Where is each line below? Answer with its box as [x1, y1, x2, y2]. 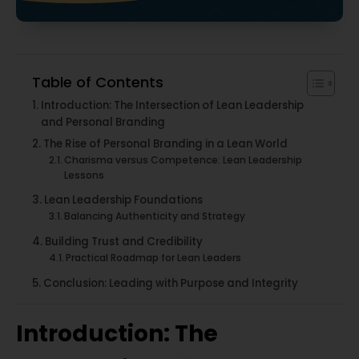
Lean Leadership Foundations [43, 192, 203, 208]
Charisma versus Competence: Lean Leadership [64, 153, 303, 167]
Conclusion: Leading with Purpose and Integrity [42, 276, 298, 291]
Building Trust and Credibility [44, 234, 203, 249]
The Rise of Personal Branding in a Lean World [42, 136, 288, 151]
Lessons [64, 168, 105, 182]
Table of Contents [32, 71, 163, 92]
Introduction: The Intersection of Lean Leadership [40, 98, 304, 113]
